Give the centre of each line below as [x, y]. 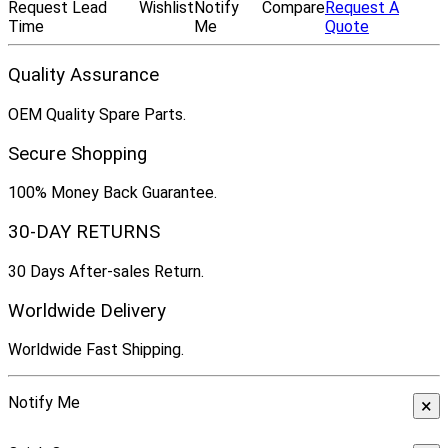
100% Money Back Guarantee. [112, 193]
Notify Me [44, 403]
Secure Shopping [77, 153]
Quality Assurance [83, 75]
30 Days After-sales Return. [106, 271]
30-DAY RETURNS [84, 232]
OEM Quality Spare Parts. [97, 114]
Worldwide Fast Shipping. [96, 350]
